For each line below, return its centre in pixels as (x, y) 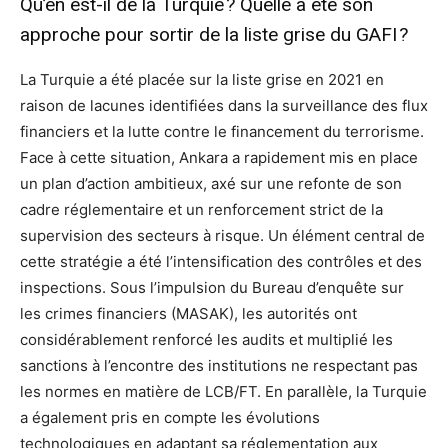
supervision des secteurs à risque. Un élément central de (222, 236)
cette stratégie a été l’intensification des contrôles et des (221, 262)
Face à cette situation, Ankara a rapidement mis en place (219, 158)
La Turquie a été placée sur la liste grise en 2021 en (202, 80)
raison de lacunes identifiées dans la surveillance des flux (224, 106)
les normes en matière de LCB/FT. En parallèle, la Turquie (223, 392)
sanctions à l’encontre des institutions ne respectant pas (219, 366)
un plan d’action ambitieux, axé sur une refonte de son (211, 184)
